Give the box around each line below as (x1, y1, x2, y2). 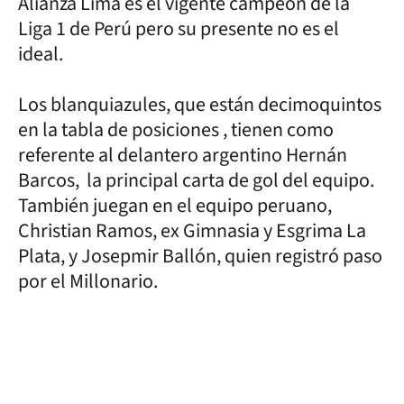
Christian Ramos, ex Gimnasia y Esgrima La (18, 216, 366, 245)
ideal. (18, 40, 63, 69)
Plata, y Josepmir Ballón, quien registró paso (18, 242, 382, 271)
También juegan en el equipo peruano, (18, 191, 332, 220)
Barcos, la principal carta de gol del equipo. (18, 166, 374, 195)
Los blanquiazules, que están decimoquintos (18, 90, 381, 119)
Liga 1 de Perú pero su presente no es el (18, 14, 339, 43)
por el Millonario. (18, 267, 161, 296)
